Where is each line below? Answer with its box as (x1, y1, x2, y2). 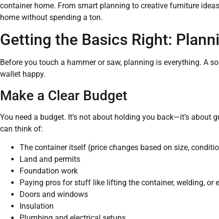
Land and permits (20, 154, 80, 164)
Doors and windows (20, 190, 88, 199)
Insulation (20, 201, 54, 211)
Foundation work (20, 166, 78, 176)
